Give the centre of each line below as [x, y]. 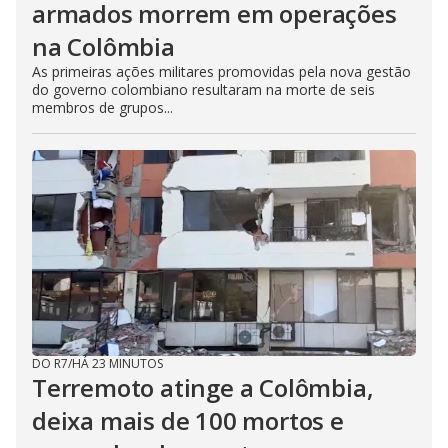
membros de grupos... [102, 107]
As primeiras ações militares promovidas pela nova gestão [221, 71]
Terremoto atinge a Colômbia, [203, 387]
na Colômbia [103, 46]
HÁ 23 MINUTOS [117, 363]
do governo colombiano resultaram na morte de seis [203, 89]
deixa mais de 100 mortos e [188, 420]
